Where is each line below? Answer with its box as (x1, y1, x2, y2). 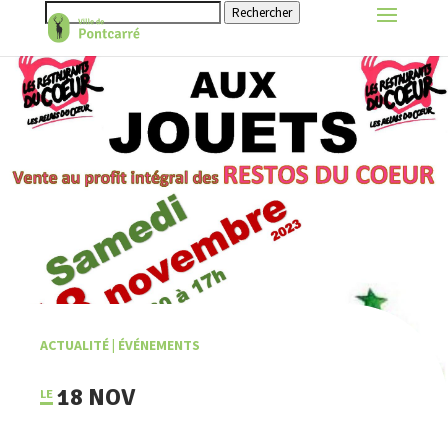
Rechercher (231, 4, 292, 21)
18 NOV (57, 382, 136, 412)
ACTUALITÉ (40, 336, 109, 354)
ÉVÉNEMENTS (118, 336, 200, 354)
